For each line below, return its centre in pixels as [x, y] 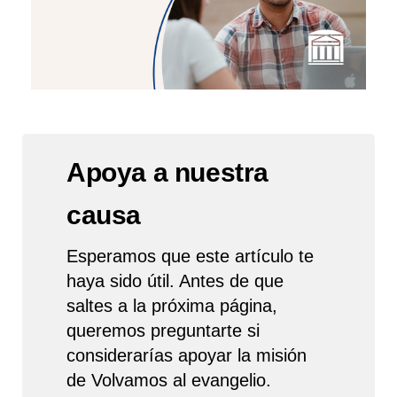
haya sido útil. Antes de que [175, 281]
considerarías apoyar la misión [187, 356]
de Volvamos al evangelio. [169, 381]
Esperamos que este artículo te [190, 257]
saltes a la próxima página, [172, 306]
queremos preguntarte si [163, 331]
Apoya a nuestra [168, 173]
